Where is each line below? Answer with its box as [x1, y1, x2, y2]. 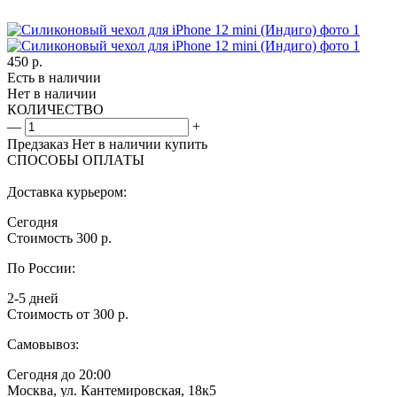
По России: [7, 260, 75, 276]
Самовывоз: [7, 336, 79, 352]
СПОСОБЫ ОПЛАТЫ [7, 152, 144, 167]
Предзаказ [7, 136, 68, 152]
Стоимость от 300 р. [7, 306, 128, 322]
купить [165, 136, 207, 152]
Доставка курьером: [7, 183, 127, 199]
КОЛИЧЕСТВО [7, 101, 104, 117]
